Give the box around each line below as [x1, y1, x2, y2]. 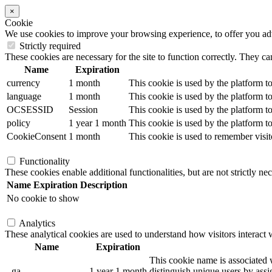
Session [69, 104, 98, 115]
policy [7, 118, 30, 128]
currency [7, 78, 40, 88]
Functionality [19, 156, 70, 166]
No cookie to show [7, 193, 80, 203]
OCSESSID [7, 104, 53, 115]
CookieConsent [7, 131, 66, 141]
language [7, 91, 41, 101]
